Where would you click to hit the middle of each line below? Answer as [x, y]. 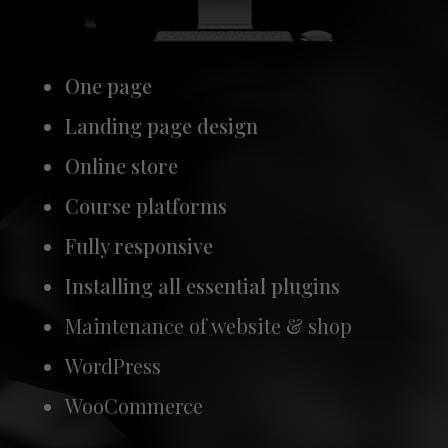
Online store [121, 166]
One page [108, 86]
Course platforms [145, 206]
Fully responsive [138, 246]
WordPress [112, 366]
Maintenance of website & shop [208, 326]
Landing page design [161, 126]
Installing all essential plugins [202, 286]
